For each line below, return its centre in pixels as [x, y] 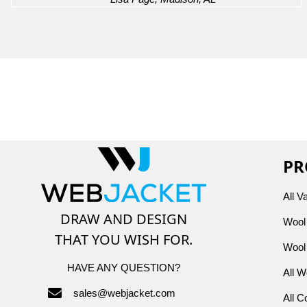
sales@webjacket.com [124, 293]
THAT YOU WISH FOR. [123, 239]
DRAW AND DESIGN [123, 219]
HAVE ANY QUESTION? [123, 267]
